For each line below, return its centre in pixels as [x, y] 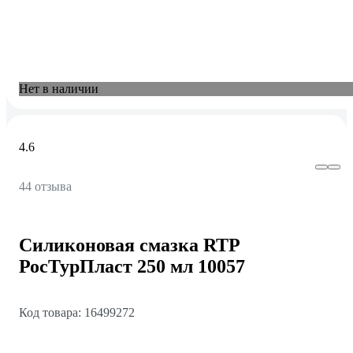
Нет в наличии [59, 89]
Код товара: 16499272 [77, 312]
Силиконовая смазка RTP [129, 245]
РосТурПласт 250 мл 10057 [132, 266]
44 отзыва [45, 186]
